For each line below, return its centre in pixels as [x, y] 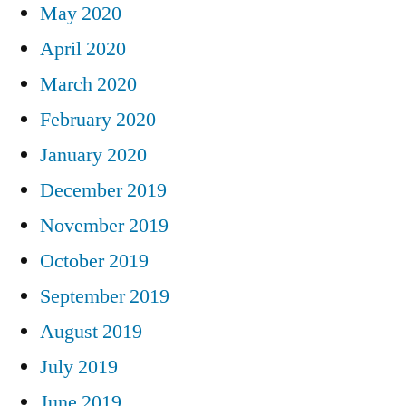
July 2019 [79, 367]
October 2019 [94, 261]
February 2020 [98, 119]
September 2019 [105, 296]
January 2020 [93, 155]
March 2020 [88, 84]
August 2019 [91, 331]
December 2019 [103, 190]
